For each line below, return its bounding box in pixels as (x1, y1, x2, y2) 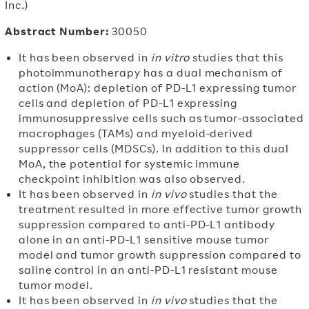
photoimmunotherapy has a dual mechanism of (18, 66, 283, 79)
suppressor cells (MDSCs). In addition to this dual (18, 141, 289, 155)
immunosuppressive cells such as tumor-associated (18, 111, 304, 125)
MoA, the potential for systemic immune (18, 157, 241, 170)
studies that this (190, 50, 283, 64)
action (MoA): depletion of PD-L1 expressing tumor (18, 81, 297, 94)
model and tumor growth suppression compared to (18, 248, 301, 261)
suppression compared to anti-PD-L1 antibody (18, 217, 275, 231)
